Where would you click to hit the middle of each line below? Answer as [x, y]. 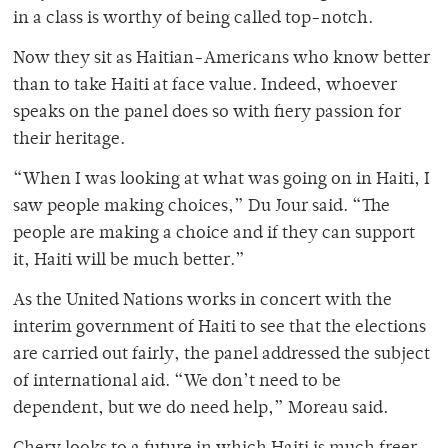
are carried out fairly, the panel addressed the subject [221, 355]
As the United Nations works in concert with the [202, 301]
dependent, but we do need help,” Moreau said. [200, 409]
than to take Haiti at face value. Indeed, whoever [205, 86]
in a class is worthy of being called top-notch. [193, 19]
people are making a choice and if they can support [214, 234]
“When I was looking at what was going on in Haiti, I [221, 180]
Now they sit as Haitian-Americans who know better [221, 59]
